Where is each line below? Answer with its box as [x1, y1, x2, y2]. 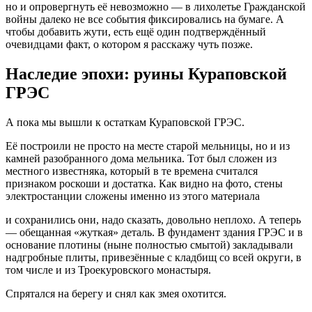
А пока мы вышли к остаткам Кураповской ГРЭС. [6, 116, 244, 129]
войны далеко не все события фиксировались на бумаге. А [6, 13, 284, 26]
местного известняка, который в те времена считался [6, 165, 258, 178]
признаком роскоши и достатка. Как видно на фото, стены [6, 178, 283, 190]
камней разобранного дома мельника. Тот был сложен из [6, 153, 276, 165]
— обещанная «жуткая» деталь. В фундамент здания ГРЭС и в [6, 226, 303, 239]
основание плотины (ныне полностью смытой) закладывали [6, 239, 293, 251]
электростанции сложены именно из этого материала [6, 190, 260, 203]
